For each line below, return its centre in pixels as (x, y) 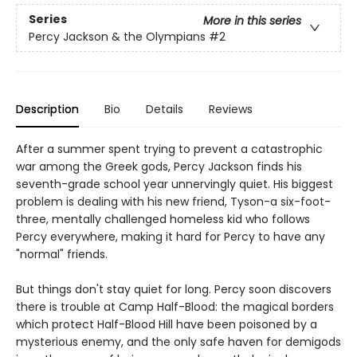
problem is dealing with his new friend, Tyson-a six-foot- (173, 202)
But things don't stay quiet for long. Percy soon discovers (174, 290)
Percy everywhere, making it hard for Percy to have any (171, 237)
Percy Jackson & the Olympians (117, 36)
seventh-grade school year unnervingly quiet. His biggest (175, 184)
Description (47, 110)
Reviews (231, 110)
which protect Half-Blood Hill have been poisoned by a (167, 325)
